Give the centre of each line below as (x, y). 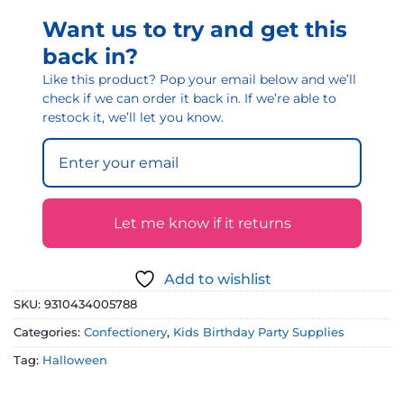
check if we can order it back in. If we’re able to (189, 98)
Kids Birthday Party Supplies (259, 332)
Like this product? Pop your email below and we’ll (199, 79)
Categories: (49, 332)
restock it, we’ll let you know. (133, 117)
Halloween (75, 360)
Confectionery (125, 332)
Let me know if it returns (202, 223)
